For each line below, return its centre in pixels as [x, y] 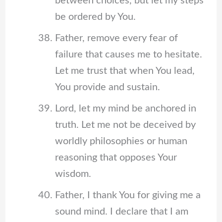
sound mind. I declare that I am [121, 212]
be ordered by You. [95, 17]
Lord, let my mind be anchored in [125, 109]
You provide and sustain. [107, 87]
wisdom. [73, 174]
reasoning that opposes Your [116, 158]
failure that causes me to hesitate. [128, 55]
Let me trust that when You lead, [125, 71]
